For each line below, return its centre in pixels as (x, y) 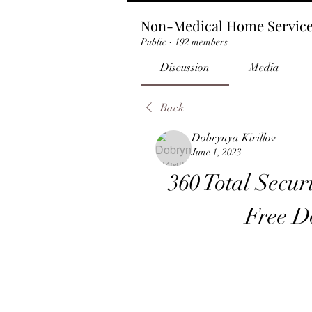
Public (154, 42)
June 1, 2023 (217, 152)
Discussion (185, 68)
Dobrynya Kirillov (234, 138)
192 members (201, 42)
